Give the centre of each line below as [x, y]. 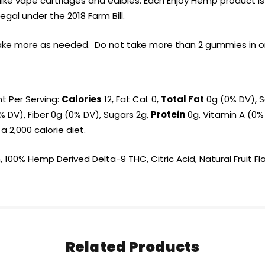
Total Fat [182, 99]
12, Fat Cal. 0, [131, 99]
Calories [82, 99]
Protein [168, 115]
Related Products [132, 247]
